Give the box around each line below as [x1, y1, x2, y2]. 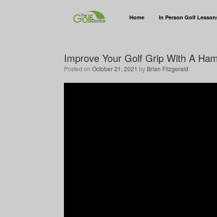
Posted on [68, 64, 92, 73]
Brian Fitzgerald [147, 64, 188, 73]
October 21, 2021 [92, 64, 138, 73]
